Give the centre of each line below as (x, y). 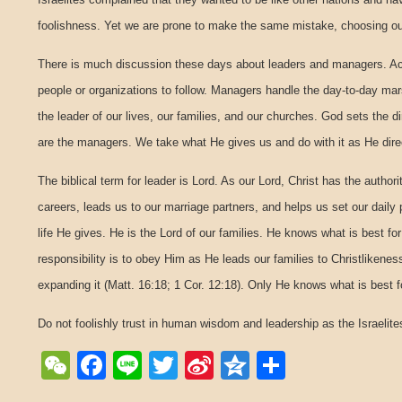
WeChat (122, 365)
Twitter (220, 365)
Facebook (170, 365)
